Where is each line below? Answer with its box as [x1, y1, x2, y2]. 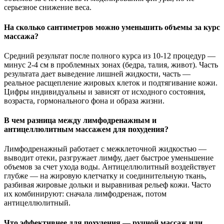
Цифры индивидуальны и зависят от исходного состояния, [4, 87, 205, 96]
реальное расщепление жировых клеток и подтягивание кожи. [4, 78, 217, 87]
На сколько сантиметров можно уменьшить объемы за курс [4, 22, 220, 31]
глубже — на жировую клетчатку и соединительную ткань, [4, 171, 206, 180]
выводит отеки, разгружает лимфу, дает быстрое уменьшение [4, 153, 213, 162]
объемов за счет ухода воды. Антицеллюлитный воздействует [4, 162, 215, 171]
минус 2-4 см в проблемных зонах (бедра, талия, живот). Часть [4, 60, 218, 69]
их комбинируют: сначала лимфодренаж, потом [4, 189, 166, 198]
